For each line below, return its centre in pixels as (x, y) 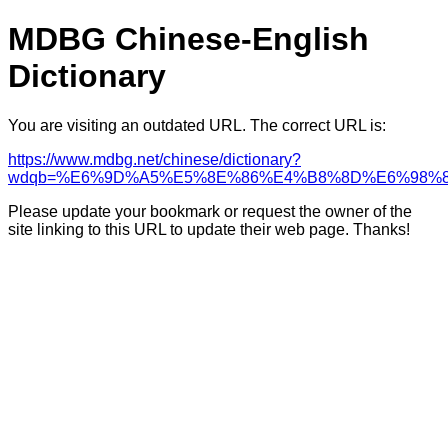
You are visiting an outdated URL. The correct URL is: (197, 125)
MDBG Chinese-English (188, 39)
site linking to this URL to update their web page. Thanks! (209, 229)
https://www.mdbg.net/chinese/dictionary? (154, 159)
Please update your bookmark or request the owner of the (210, 211)
